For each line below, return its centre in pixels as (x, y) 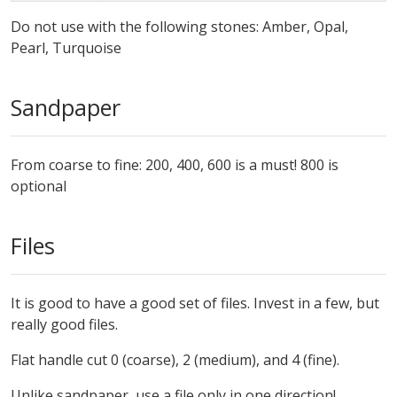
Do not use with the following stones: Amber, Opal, (179, 27)
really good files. (64, 324)
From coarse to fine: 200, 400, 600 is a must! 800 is (175, 165)
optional (39, 186)
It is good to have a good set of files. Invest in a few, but (195, 303)
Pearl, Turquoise (66, 48)
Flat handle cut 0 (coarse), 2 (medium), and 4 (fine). (175, 360)
